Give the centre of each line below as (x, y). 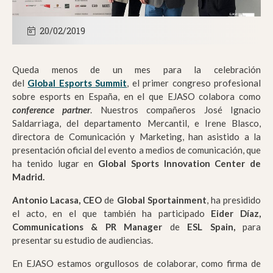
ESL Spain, (211, 227)
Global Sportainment (161, 200)
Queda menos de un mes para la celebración (136, 70)
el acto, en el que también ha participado (112, 214)
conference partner (51, 110)
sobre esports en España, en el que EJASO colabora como (136, 97)
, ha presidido (234, 200)
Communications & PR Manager (87, 227)
